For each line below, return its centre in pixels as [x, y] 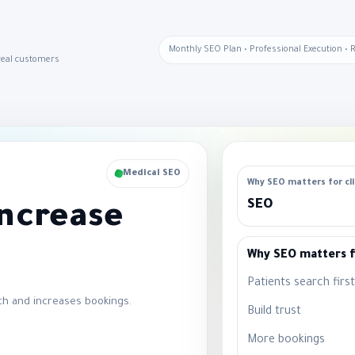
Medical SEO [151, 173]
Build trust [274, 312]
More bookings [286, 340]
